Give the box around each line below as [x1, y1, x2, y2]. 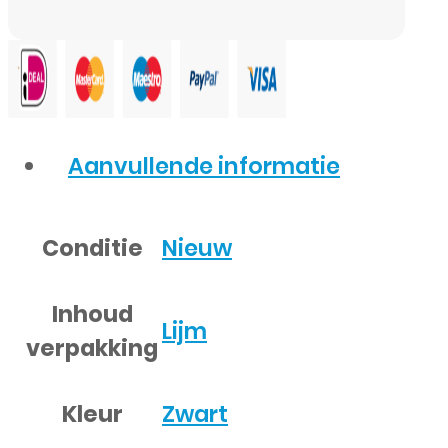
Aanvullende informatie [68, 150, 340, 183]
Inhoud [51, 297, 133, 330]
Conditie [41, 231, 143, 264]
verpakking [26, 331, 158, 364]
